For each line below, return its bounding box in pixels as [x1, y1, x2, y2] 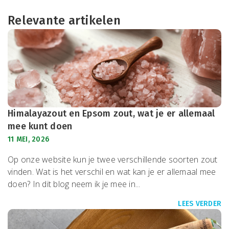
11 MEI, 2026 [8, 135, 49, 144]
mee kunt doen [8, 121, 73, 132]
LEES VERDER [178, 199, 221, 209]
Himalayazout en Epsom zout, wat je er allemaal [8, 108, 215, 120]
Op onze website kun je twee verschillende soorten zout [8, 154, 218, 166]
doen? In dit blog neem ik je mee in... [8, 178, 141, 190]
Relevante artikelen [8, 13, 121, 28]
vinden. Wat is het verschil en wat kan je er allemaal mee [8, 166, 216, 178]
